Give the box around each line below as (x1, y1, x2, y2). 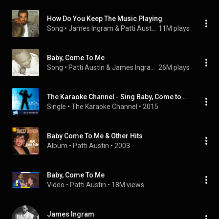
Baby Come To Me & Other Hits (47, 132, 143, 140)
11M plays (158, 24, 190, 32)
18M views (111, 181, 144, 189)
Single (47, 103, 66, 110)
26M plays (158, 64, 190, 71)
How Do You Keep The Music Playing (47, 15, 162, 22)
